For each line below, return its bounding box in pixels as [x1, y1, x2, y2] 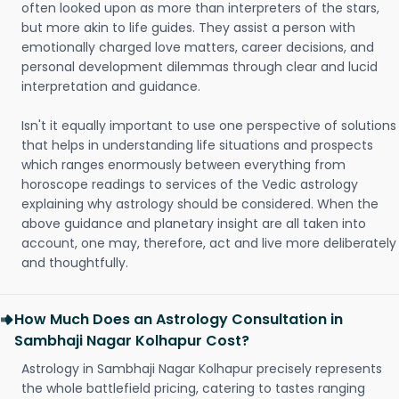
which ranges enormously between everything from [21, 156, 346, 174]
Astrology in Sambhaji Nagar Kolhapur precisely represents [21, 360, 382, 378]
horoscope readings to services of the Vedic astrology [21, 175, 358, 193]
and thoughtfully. [21, 254, 128, 272]
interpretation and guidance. [21, 77, 200, 95]
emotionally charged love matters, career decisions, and [21, 38, 374, 56]
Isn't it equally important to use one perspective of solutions [21, 117, 396, 134]
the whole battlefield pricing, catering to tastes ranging [21, 379, 365, 397]
